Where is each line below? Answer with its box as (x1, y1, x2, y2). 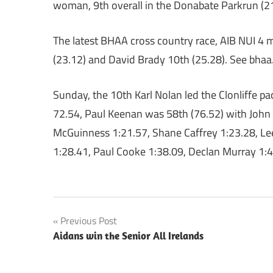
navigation (52, 233, 129, 260)
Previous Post (60, 213, 117, 228)
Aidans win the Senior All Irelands (53, 229, 204, 243)
